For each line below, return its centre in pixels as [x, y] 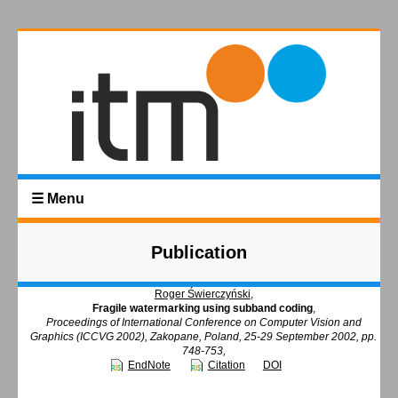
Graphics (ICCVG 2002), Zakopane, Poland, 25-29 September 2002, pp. [204, 337]
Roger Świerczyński [202, 295]
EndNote [149, 366]
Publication [199, 253]
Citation [226, 366]
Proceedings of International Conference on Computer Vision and [203, 323]
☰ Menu [58, 199]
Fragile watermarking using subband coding [202, 309]
